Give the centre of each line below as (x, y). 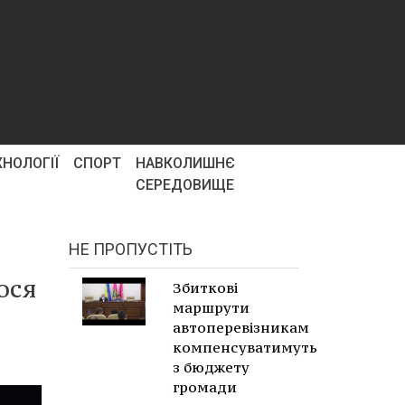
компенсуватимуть (245, 347)
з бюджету (211, 367)
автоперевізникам (241, 327)
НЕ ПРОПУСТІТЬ (131, 249)
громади (205, 387)
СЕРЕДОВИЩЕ (184, 185)
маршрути (211, 307)
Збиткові (205, 287)
